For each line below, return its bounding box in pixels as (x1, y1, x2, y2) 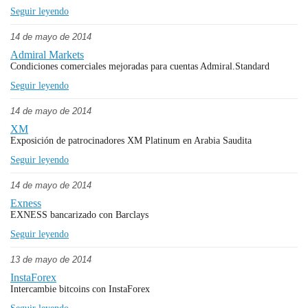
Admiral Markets (10, 49, 84, 60)
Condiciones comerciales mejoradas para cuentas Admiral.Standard (10, 61, 269, 71)
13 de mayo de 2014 (10, 254, 91, 265)
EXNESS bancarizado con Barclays (10, 210, 148, 220)
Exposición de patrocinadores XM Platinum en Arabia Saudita (10, 135, 252, 146)
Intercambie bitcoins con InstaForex (10, 284, 150, 294)
